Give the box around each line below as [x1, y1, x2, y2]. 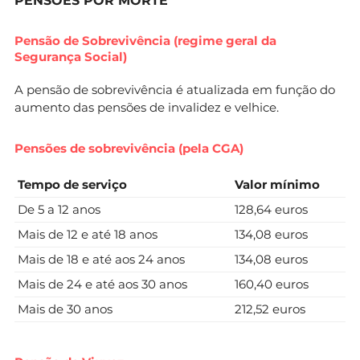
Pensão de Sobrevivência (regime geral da [14, 32, 276, 48]
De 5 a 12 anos [18, 201, 100, 217]
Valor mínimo [235, 176, 320, 192]
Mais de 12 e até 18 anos [18, 226, 157, 242]
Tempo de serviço [18, 176, 127, 192]
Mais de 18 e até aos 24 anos [18, 251, 185, 267]
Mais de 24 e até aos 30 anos [18, 276, 187, 292]
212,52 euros [235, 301, 305, 317]
